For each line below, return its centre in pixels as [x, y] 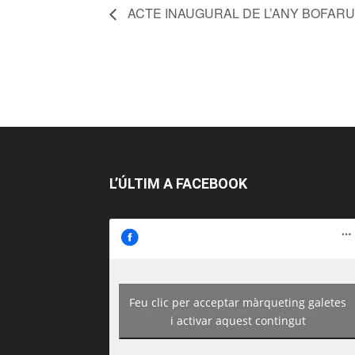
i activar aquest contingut [238, 320]
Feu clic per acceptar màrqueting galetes [238, 302]
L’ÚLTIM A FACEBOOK [178, 184]
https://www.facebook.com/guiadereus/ [238, 311]
